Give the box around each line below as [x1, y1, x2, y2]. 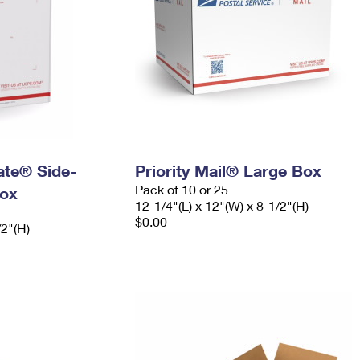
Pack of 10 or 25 [134, 182, 228, 197]
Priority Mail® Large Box [134, 161, 321, 180]
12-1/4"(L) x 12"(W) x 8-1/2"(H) [134, 198, 309, 213]
